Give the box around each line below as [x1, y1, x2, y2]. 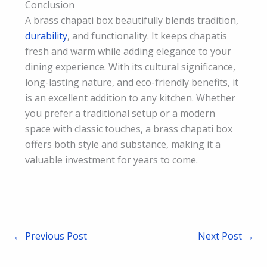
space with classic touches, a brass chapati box [25, 122, 232, 135]
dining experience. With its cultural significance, [25, 60, 235, 73]
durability [25, 29, 67, 42]
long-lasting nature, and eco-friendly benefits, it [25, 75, 238, 89]
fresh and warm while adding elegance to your [25, 44, 231, 58]
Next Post [198, 229, 244, 243]
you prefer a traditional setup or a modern [25, 106, 215, 120]
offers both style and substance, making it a [25, 137, 221, 151]
